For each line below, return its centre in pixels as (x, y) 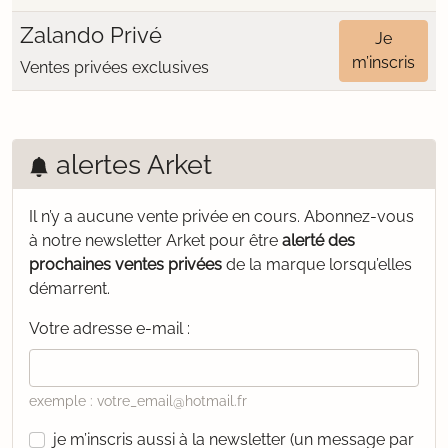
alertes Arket (130, 164)
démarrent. (69, 288)
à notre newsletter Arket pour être (155, 240)
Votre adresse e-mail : (109, 328)
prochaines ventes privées (125, 264)
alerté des (318, 240)
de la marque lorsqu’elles (317, 264)
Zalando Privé (91, 35)
